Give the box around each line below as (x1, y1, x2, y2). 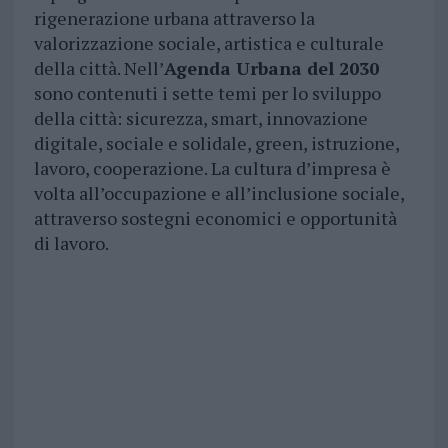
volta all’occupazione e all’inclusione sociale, (33, 181, 404, 206)
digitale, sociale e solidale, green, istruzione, (33, 131, 399, 156)
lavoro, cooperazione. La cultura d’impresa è (33, 156, 391, 181)
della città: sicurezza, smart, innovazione (33, 106, 368, 131)
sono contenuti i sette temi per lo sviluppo (33, 81, 381, 106)
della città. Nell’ (33, 56, 164, 81)
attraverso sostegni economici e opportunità (33, 206, 397, 231)
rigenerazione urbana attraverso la (33, 6, 315, 31)
